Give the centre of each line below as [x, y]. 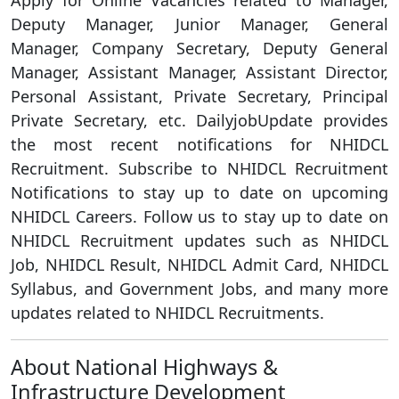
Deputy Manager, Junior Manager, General [199, 24]
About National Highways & [144, 367]
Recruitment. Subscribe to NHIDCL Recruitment [199, 168]
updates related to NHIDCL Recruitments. [167, 313]
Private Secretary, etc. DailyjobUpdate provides [199, 120]
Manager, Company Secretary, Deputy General [199, 48]
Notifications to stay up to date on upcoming [199, 192]
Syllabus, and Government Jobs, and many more [199, 289]
